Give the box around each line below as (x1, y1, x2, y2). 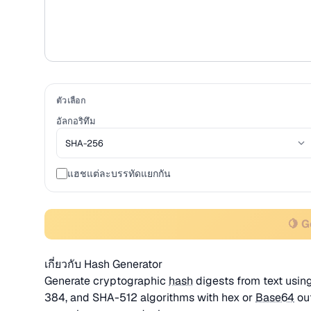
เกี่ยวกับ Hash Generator (44, 257, 162, 271)
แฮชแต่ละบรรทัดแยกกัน (67, 167, 171, 180)
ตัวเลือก (56, 95, 85, 106)
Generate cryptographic (44, 274, 169, 288)
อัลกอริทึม (56, 115, 96, 127)
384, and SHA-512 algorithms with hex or (44, 290, 255, 305)
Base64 (255, 290, 294, 305)
